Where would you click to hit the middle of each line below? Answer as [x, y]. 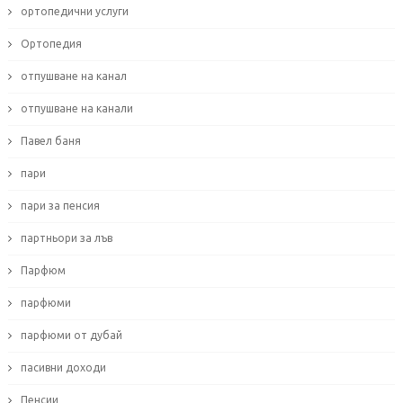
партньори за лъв [66, 238]
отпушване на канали [76, 109]
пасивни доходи [63, 368]
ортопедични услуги [74, 12]
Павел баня [50, 141]
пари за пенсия [60, 206]
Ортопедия [51, 44]
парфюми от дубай [71, 336]
